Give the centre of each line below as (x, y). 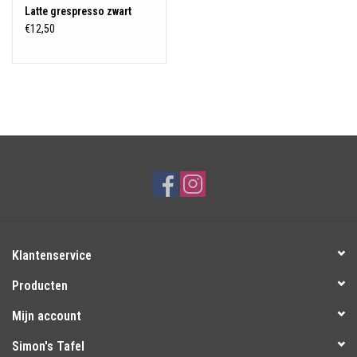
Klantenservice (52, 255)
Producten (40, 285)
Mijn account (47, 316)
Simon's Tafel (48, 346)
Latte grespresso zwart (78, 11)
